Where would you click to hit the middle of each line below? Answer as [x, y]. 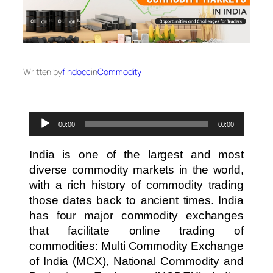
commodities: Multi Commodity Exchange [136, 246]
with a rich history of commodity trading [136, 185]
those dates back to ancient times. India [136, 200]
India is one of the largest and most [136, 155]
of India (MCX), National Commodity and [136, 261]
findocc [77, 72]
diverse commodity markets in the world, [136, 170]
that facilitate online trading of [136, 231]
